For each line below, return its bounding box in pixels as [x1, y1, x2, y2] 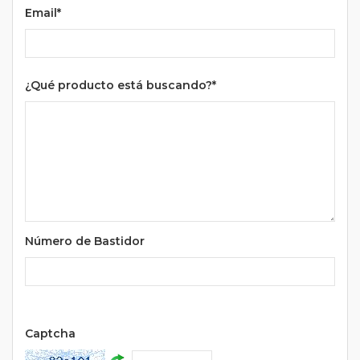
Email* [25, 6, 61, 21]
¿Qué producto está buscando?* [25, 78, 216, 93]
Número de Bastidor [25, 234, 145, 249]
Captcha [25, 326, 76, 342]
